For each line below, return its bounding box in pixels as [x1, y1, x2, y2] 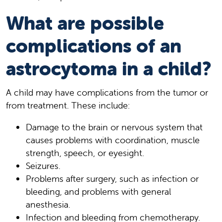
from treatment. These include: [6, 99, 130, 111]
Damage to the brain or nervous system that [26, 121, 203, 133]
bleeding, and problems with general [26, 185, 171, 197]
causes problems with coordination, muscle [26, 134, 200, 146]
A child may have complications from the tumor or [6, 86, 208, 98]
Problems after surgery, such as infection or [26, 172, 199, 184]
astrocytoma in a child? [6, 56, 212, 80]
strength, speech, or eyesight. [26, 147, 144, 159]
